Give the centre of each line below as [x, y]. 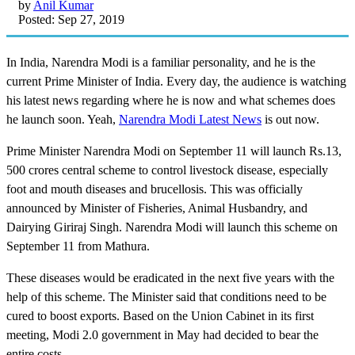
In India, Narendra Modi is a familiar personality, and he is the [161, 62]
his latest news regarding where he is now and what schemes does [171, 100]
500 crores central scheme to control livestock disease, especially [167, 170]
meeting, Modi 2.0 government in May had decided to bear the [162, 334]
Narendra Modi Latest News [190, 119]
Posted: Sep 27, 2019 [71, 19]
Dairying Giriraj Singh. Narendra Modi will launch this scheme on [172, 227]
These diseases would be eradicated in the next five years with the [170, 277]
